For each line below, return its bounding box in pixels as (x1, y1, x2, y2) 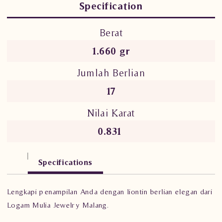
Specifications (38, 157, 93, 166)
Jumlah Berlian (77, 67, 145, 78)
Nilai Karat (87, 107, 135, 118)
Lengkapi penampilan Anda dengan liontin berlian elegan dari (7, 187, 213, 196)
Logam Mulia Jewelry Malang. (7, 200, 109, 209)
